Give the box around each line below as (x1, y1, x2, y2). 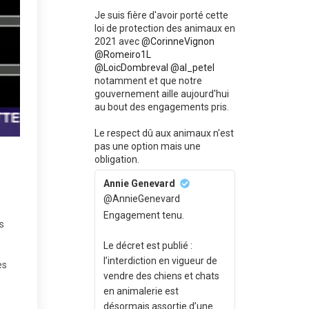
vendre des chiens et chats (103, 270, 219, 281)
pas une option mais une (94, 141, 201, 152)
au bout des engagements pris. (94, 101, 229, 112)
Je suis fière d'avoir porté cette (94, 10, 228, 21)
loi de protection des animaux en (94, 23, 235, 34)
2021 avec (94, 36, 141, 47)
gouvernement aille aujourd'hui (94, 88, 229, 99)
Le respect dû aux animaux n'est (94, 128, 234, 139)
